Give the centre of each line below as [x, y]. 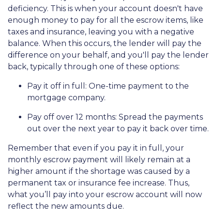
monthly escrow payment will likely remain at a [99, 159]
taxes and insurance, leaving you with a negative [101, 31]
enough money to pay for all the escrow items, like [106, 20]
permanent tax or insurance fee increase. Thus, [99, 183]
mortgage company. [66, 97]
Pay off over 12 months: [73, 117]
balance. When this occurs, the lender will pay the [105, 43]
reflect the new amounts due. [66, 206]
